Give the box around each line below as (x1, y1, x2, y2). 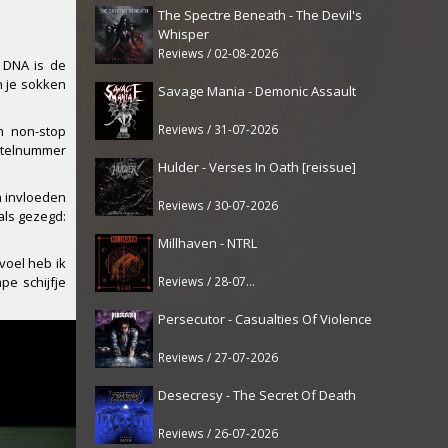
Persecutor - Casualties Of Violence (158, 309, 372, 328)
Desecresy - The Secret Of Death (158, 385, 356, 404)
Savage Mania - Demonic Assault (158, 81, 356, 100)
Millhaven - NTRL (158, 233, 257, 252)
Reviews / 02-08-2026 (158, 44, 278, 61)
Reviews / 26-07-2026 (158, 424, 278, 441)
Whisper (158, 24, 209, 43)
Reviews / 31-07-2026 (158, 120, 278, 137)
